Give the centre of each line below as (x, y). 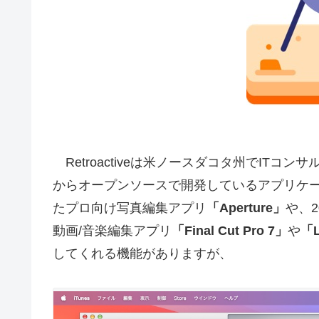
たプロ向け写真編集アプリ (130, 208)
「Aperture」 (246, 208)
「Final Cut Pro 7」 (230, 230)
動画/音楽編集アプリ (112, 230)
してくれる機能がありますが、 (142, 253)
